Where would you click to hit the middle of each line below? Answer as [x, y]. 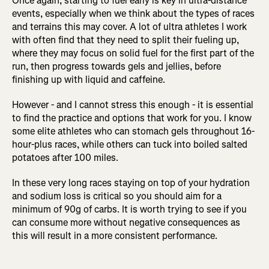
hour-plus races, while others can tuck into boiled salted [130, 145]
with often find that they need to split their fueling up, [125, 40]
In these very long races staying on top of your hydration [131, 183]
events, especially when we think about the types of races [133, 14]
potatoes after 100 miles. [65, 158]
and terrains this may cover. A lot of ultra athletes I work [129, 27]
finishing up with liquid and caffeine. [89, 80]
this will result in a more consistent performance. [115, 236]
